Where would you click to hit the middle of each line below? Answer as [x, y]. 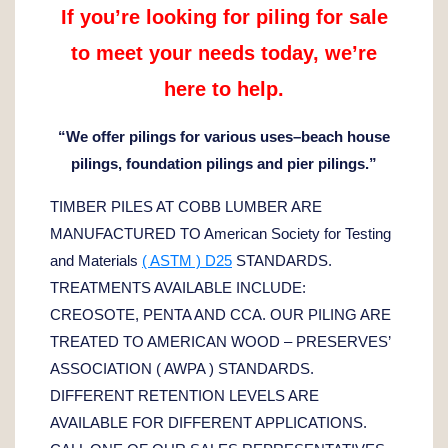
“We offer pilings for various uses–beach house [224, 136]
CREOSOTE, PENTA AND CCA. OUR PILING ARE [220, 314]
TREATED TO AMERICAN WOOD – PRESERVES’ [220, 341]
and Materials [96, 260]
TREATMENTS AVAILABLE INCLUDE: [178, 287]
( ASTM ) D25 [187, 260]
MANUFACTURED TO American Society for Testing [220, 233]
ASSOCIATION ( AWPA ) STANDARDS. [182, 368]
